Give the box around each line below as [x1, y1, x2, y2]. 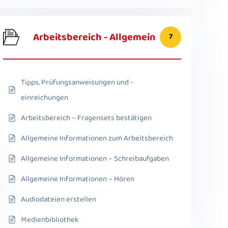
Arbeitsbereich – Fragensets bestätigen [21, 111, 152, 124]
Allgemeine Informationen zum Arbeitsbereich [21, 132, 173, 145]
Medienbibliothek [21, 213, 78, 226]
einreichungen [21, 91, 68, 104]
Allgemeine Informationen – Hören [21, 173, 134, 185]
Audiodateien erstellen [21, 193, 96, 206]
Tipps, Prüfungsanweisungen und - [21, 76, 133, 89]
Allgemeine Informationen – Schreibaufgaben [21, 152, 169, 165]
